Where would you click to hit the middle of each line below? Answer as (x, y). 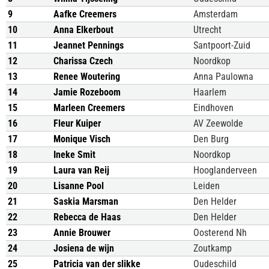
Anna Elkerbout (83, 30)
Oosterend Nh (220, 233)
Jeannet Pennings (89, 45)
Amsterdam (216, 14)
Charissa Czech (83, 61)
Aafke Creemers (85, 14)
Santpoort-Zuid (222, 45)
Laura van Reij (81, 170)
